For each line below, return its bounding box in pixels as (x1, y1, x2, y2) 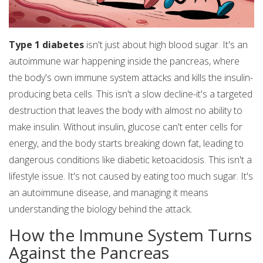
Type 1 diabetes (9, 38, 84, 52)
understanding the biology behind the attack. (9, 203, 192, 216)
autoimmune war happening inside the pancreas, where (9, 55, 240, 68)
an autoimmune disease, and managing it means (9, 186, 208, 200)
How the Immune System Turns (9, 224, 252, 247)
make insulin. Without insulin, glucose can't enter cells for (9, 120, 242, 134)
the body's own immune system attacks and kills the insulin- (9, 71, 253, 85)
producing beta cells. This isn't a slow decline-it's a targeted (9, 87, 252, 101)
